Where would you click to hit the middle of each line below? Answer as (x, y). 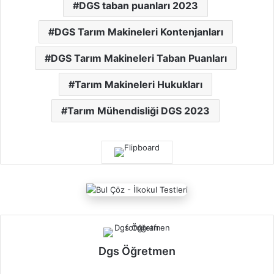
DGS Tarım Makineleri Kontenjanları (139, 31)
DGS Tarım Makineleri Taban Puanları (139, 58)
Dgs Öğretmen (137, 251)
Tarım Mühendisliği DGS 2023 (139, 110)
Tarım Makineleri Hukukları (139, 84)
